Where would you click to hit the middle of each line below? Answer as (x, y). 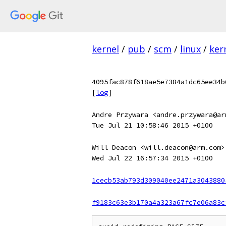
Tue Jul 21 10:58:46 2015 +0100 (152, 125)
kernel (105, 49)
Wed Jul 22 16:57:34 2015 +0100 (152, 158)
